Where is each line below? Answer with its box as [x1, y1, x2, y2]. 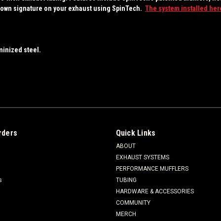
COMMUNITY [115, 199, 150, 206]
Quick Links [115, 128, 156, 138]
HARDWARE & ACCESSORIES [115, 187, 194, 195]
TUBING [115, 176, 137, 184]
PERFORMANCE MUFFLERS [115, 165, 188, 172]
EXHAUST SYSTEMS [115, 153, 169, 161]
